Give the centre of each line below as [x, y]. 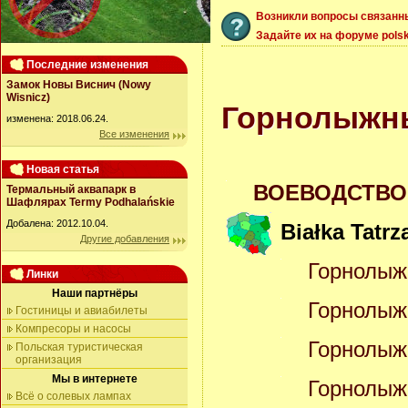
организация [49, 360]
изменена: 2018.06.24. [57, 118]
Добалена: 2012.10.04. [57, 223]
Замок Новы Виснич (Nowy [79, 85]
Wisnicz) [28, 97]
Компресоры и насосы [73, 329]
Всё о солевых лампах [73, 396]
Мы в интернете [95, 379]
